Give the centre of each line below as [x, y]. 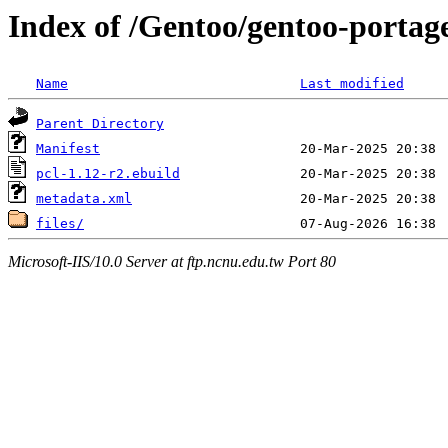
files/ [60, 224]
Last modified [352, 84]
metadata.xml [84, 199]
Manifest [68, 149]
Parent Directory [100, 124]
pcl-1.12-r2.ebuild [108, 174]
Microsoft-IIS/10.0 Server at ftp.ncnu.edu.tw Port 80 [172, 261]
